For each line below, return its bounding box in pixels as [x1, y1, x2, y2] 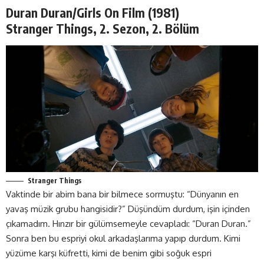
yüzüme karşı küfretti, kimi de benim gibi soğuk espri [6, 247, 212, 259]
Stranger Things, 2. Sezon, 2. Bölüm [6, 21, 199, 37]
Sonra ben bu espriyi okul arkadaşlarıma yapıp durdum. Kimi [6, 232, 240, 244]
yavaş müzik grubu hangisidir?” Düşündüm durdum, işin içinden [6, 203, 250, 214]
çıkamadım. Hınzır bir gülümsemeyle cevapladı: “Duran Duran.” [6, 217, 251, 229]
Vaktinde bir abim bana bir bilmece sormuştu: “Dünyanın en [6, 188, 239, 200]
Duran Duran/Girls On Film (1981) [6, 5, 179, 21]
